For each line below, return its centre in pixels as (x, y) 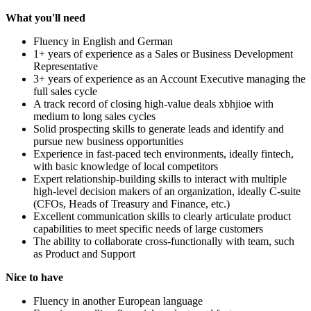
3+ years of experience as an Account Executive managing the (169, 79)
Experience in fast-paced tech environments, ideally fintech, (163, 154)
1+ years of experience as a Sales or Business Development (163, 54)
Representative (66, 67)
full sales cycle (65, 92)
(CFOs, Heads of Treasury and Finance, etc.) (132, 204)
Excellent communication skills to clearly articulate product (162, 217)
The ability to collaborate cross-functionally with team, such (164, 242)
